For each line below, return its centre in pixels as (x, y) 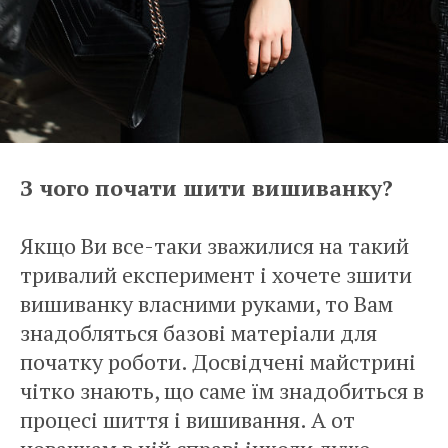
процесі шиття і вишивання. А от (187, 419)
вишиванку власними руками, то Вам (206, 303)
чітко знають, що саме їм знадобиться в (222, 390)
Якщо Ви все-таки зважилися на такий (214, 245)
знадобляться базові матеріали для (198, 332)
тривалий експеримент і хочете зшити (216, 274)
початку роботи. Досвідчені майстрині (218, 361)
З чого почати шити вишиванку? (206, 187)
